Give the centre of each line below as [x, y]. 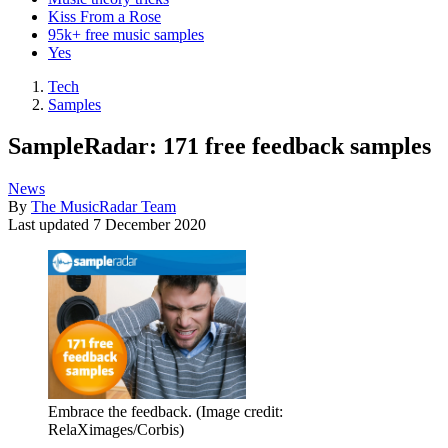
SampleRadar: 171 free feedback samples [219, 146]
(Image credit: [239, 412]
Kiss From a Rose [104, 16]
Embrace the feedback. [120, 412]
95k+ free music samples [126, 34]
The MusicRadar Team [103, 207]
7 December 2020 [149, 225]
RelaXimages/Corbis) [116, 430]
